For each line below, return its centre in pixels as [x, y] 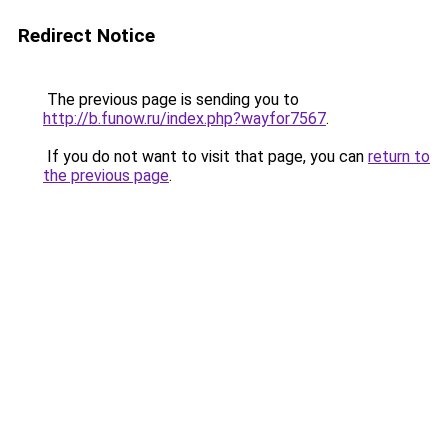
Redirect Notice [86, 35]
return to [399, 156]
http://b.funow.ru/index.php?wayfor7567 [184, 118]
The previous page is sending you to [171, 99]
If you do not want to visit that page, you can [205, 156]
